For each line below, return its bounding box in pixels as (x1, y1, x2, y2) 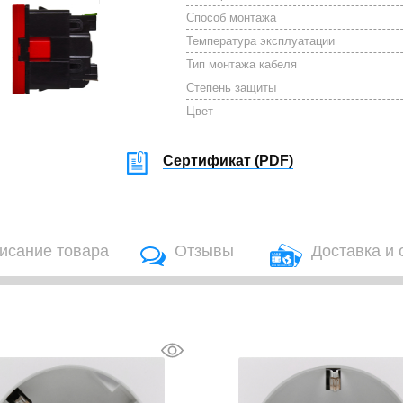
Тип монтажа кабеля (186, 58, 298, 71)
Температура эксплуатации (186, 34, 336, 48)
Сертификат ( (163, 153, 260, 168)
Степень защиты (186, 81, 277, 94)
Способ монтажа (186, 11, 277, 24)
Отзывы (175, 242, 234, 260)
